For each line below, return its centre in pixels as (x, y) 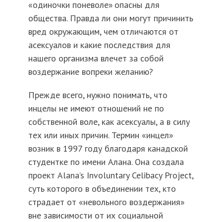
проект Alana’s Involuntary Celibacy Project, (111, 175)
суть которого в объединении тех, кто (102, 189)
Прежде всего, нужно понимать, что (98, 95)
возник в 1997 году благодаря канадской (108, 149)
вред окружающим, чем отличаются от (103, 32)
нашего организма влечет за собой (96, 58)
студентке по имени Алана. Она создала (106, 162)
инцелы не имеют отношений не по (96, 109)
